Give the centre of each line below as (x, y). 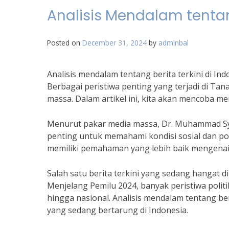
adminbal (174, 43)
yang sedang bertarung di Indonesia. (118, 210)
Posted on (65, 43)
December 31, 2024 (114, 43)
